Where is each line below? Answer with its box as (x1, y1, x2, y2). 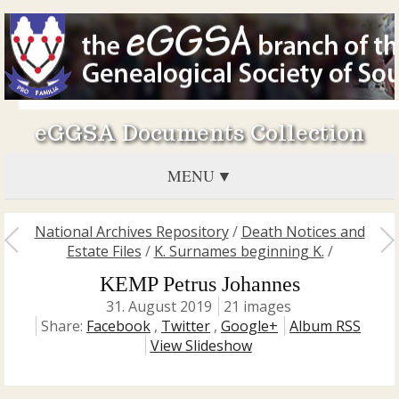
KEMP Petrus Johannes (99, 273, 300, 296)
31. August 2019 (105, 297, 212, 316)
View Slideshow (150, 336, 252, 355)
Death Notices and (240, 222, 365, 241)
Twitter (161, 316, 210, 336)
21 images (223, 297, 291, 316)
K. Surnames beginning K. (153, 241, 324, 261)
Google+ (221, 316, 278, 336)
